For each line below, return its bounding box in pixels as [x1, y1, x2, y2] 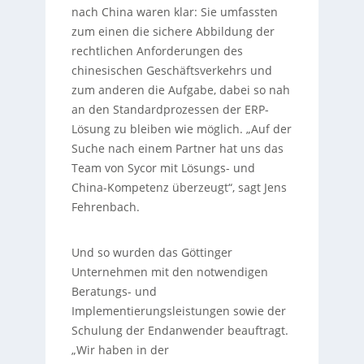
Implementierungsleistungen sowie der [71, 302, 286, 318]
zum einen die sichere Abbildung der [71, 23, 275, 39]
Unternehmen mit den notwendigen [71, 263, 268, 279]
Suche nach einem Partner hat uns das [71, 140, 284, 156]
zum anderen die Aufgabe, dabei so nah [71, 81, 290, 97]
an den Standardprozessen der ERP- [71, 101, 269, 117]
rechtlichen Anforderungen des [71, 42, 243, 58]
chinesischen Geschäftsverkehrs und [71, 62, 272, 78]
